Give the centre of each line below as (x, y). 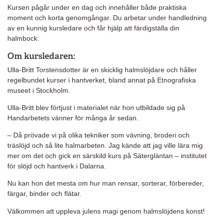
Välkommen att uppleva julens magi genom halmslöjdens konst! (106, 211)
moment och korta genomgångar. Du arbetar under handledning (107, 18)
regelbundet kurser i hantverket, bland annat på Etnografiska (102, 80)
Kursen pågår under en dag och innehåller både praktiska (97, 8)
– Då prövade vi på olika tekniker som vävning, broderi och (98, 135)
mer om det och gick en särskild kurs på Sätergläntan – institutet (107, 156)
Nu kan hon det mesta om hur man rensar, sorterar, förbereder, (106, 183)
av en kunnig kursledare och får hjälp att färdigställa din (93, 28)
